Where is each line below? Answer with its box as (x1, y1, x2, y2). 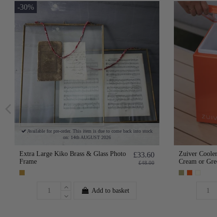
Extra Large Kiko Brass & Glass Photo (19, 150, 126, 158)
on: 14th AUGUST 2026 (62, 135, 111, 140)
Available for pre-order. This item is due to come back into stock (26, 128, 153, 134)
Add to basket (92, 187, 130, 195)
